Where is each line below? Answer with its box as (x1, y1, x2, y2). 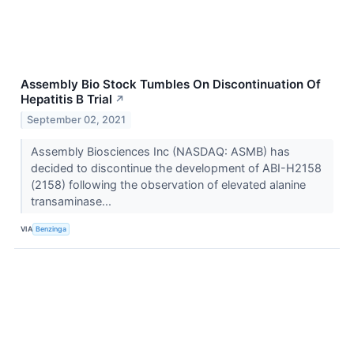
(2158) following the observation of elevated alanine (30, 177, 306, 191)
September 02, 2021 (27, 113, 126, 126)
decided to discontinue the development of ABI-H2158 (30, 160, 322, 175)
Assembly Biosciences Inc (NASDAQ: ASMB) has (30, 144, 290, 158)
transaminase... (30, 194, 115, 208)
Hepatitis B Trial (21, 91, 112, 107)
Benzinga (36, 224, 67, 234)
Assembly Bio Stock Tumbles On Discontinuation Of (21, 76, 321, 92)
